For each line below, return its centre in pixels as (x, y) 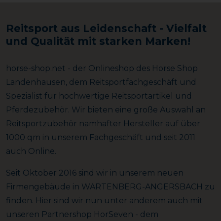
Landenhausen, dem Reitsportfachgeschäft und (101, 82)
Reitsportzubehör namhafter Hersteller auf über (103, 123)
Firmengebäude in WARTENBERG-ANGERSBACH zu (110, 186)
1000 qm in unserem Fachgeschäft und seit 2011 (101, 137)
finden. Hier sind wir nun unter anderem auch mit (104, 200)
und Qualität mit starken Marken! (98, 41)
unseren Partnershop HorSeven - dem (82, 214)
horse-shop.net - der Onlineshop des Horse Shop (102, 68)
